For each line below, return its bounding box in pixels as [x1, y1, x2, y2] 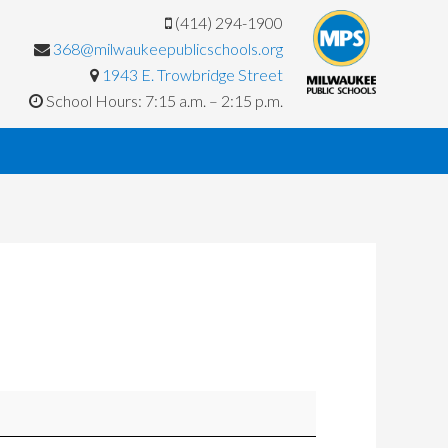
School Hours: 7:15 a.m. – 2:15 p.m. [43, 91, 283, 110]
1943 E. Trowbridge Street [102, 65, 283, 84]
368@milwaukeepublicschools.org [53, 39, 283, 58]
